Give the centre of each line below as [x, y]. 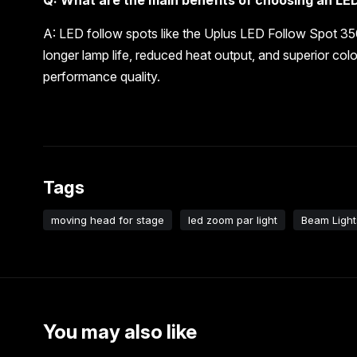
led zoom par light [232, 220]
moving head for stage [107, 220]
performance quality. [101, 76]
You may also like [120, 332]
